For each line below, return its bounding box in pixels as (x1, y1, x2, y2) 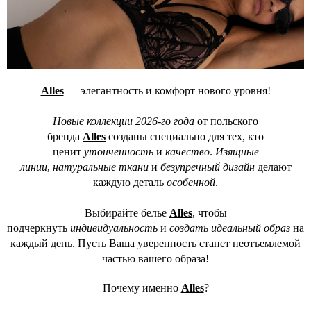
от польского (194, 115, 258, 128)
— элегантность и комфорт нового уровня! (63, 85, 271, 97)
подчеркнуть (7, 222, 70, 235)
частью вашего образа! (102, 253, 209, 265)
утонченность (83, 146, 156, 158)
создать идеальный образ (169, 222, 290, 235)
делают (254, 161, 292, 174)
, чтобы (192, 207, 227, 219)
